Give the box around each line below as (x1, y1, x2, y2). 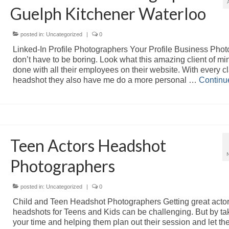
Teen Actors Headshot (10, 135, 166, 155)
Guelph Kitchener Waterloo (10, 3, 206, 24)
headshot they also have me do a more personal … (12, 75, 199, 84)
